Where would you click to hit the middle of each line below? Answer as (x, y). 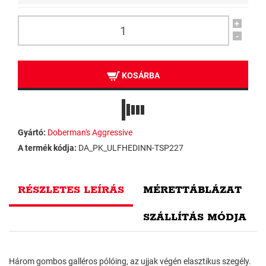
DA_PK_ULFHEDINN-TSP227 (131, 148)
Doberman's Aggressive (90, 132)
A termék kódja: (47, 148)
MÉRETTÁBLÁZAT (192, 190)
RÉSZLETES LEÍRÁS (71, 190)
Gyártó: (32, 132)
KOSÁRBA (140, 75)
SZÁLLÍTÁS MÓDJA (195, 217)
